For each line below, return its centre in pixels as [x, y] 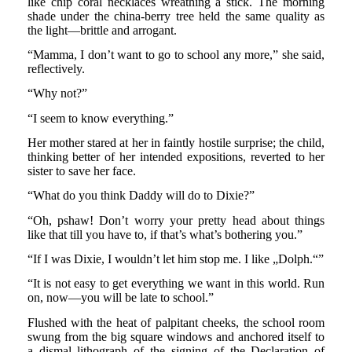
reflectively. [56, 68]
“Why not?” [57, 93]
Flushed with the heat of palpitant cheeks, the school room [176, 322]
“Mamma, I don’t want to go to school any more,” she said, [176, 54]
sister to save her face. [81, 170]
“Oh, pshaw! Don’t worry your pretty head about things [176, 220]
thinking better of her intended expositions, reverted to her [176, 156]
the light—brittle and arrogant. [102, 30]
